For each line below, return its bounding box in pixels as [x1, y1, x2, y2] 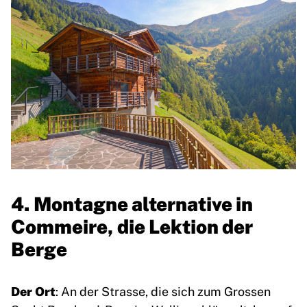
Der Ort [11, 282, 56, 299]
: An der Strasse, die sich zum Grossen [56, 282, 271, 299]
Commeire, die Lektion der [11, 212, 253, 239]
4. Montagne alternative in [11, 189, 253, 217]
